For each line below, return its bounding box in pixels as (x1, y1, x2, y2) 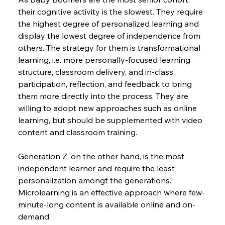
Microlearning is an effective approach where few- (18, 187, 205, 198)
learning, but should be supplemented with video (18, 115, 204, 126)
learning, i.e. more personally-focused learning (18, 55, 192, 65)
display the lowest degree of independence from (18, 31, 202, 41)
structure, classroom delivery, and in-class (18, 67, 175, 77)
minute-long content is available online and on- (18, 199, 195, 210)
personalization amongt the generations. (18, 175, 173, 186)
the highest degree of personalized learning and (18, 19, 201, 29)
